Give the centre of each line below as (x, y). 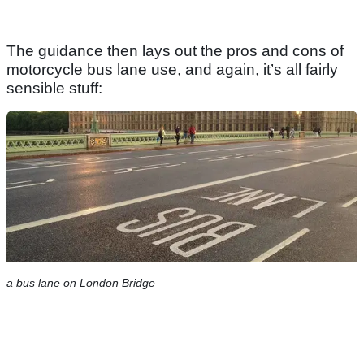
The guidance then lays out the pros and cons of (175, 51)
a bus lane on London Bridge (81, 282)
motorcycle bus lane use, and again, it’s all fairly (172, 70)
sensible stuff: (54, 89)
